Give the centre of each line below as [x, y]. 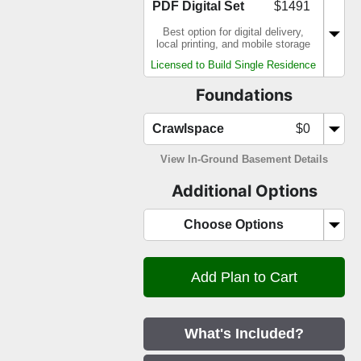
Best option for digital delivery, [233, 32]
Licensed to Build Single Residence [233, 66]
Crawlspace [188, 129]
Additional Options [244, 191]
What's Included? [244, 334]
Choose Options [233, 225]
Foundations [244, 95]
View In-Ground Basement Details [244, 160]
